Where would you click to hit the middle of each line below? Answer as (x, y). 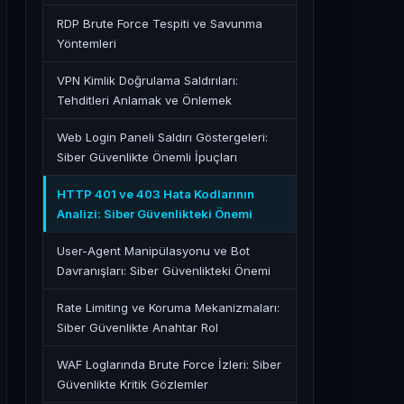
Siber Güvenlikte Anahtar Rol (138, 327)
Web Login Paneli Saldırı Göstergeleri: (162, 137)
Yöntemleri (87, 43)
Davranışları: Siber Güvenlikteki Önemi (164, 271)
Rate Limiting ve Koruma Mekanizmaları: (168, 308)
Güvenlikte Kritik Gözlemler (133, 384)
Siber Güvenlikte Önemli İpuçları (147, 157)
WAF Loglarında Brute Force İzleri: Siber (169, 364)
